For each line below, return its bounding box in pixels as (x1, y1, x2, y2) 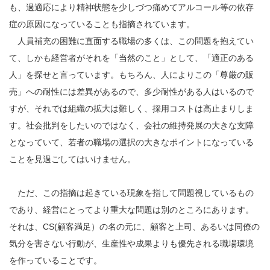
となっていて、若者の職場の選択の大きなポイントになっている (9, 137, 254, 147)
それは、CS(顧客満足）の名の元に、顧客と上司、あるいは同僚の (9, 221, 260, 231)
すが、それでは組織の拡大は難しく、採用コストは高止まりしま (9, 103, 254, 113)
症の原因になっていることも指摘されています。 (9, 19, 195, 29)
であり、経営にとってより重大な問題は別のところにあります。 (9, 204, 254, 215)
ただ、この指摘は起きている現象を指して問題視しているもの (9, 187, 254, 198)
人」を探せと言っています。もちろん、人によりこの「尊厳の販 (9, 69, 254, 80)
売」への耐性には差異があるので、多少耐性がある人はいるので (9, 86, 254, 96)
